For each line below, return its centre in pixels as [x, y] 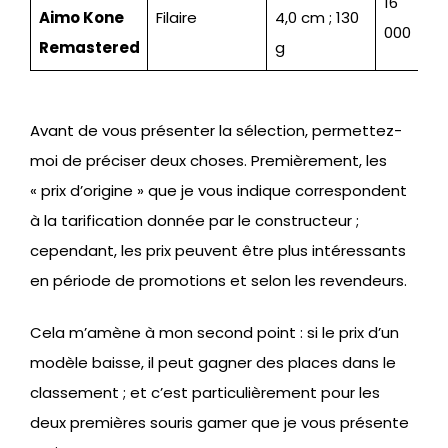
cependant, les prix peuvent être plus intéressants [218, 250]
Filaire [176, 17]
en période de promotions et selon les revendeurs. [218, 280]
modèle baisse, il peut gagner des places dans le [213, 363]
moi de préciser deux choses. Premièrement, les [208, 160]
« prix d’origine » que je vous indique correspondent [218, 190]
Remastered [89, 47]
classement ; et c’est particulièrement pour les [205, 393]
